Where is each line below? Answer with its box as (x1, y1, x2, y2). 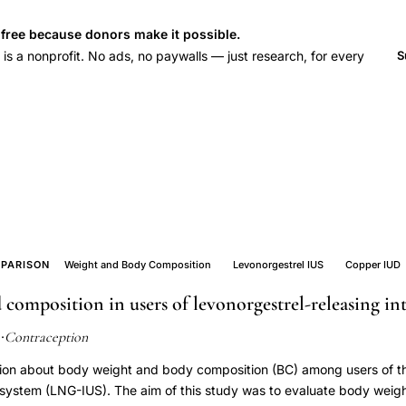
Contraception (5, 328, 88, 346)
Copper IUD (345, 258, 401, 271)
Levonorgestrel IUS (233, 258, 324, 271)
